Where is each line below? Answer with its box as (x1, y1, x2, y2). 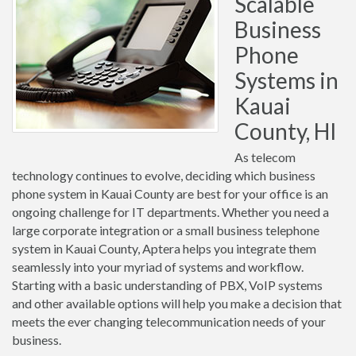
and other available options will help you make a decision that (12, 296, 342, 311)
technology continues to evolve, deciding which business (12, 168, 315, 183)
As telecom (234, 149, 296, 164)
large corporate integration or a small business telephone (12, 222, 319, 238)
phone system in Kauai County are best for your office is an (12, 186, 328, 201)
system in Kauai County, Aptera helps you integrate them (12, 241, 316, 256)
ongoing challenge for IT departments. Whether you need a (12, 204, 329, 219)
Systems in (234, 67, 339, 94)
